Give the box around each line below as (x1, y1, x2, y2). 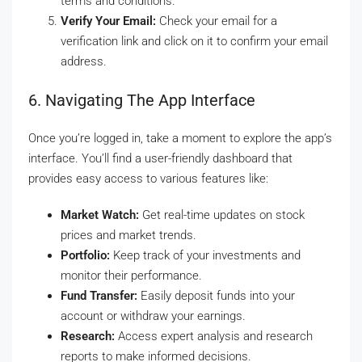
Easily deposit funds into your (137, 288, 295, 304)
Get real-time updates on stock (139, 208, 305, 223)
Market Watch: (61, 208, 139, 223)
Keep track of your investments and (110, 248, 301, 263)
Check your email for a (156, 14, 277, 29)
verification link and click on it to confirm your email (61, 34, 328, 49)
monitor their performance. (61, 268, 202, 284)
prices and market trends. (61, 228, 196, 243)
